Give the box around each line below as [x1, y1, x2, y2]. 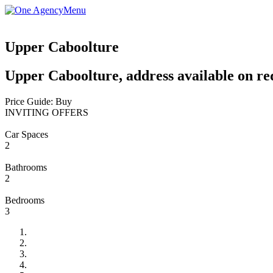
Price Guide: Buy [5, 96, 72, 107]
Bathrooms [5, 161, 47, 172]
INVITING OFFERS [5, 107, 88, 118]
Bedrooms [5, 194, 44, 205]
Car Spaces [5, 129, 48, 140]
